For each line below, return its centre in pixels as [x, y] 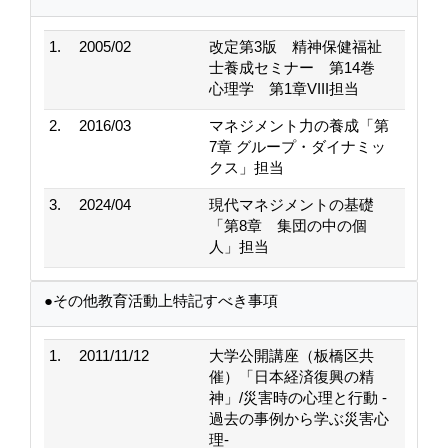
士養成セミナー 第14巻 [299, 67]
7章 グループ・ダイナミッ [297, 146]
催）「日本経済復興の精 [291, 376]
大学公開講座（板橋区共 [291, 355]
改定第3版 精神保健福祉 [295, 46]
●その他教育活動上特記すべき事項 [160, 300]
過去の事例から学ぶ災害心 [298, 418]
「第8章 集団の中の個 [287, 225]
